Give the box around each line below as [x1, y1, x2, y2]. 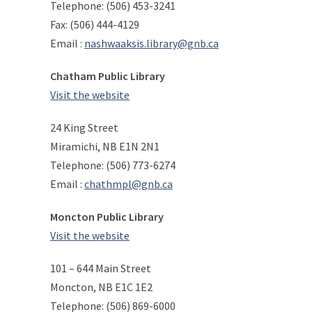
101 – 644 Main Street [50, 261, 151, 275]
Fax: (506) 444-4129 [50, 17, 139, 31]
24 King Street [50, 120, 118, 134]
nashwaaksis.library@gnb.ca [84, 36, 219, 50]
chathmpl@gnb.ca [84, 177, 173, 191]
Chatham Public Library [50, 69, 165, 83]
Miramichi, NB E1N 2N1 [50, 139, 159, 153]
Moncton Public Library [50, 210, 164, 224]
